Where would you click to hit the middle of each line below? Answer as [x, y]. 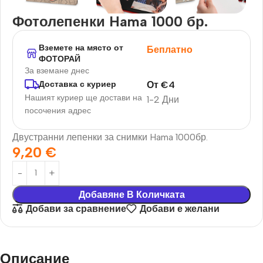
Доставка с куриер [77, 85]
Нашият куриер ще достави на [83, 97]
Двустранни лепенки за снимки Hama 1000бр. [110, 137]
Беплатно [170, 49]
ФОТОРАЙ [60, 59]
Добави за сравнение [76, 209]
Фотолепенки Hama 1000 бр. [110, 21]
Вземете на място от [81, 48]
